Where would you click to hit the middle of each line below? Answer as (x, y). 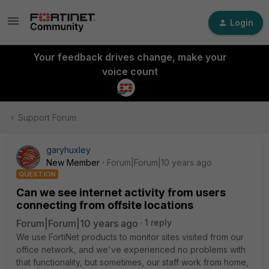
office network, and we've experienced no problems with (131, 249)
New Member (73, 162)
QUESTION (37, 174)
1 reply (158, 222)
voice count (130, 71)
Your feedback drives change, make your (130, 57)
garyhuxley (68, 150)
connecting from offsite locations (105, 205)
